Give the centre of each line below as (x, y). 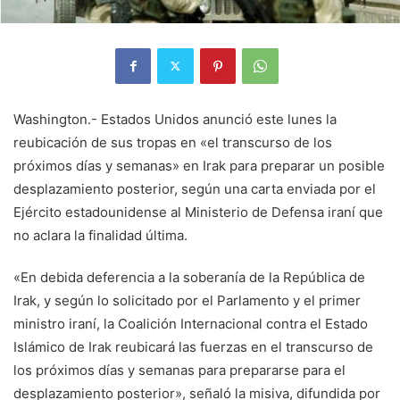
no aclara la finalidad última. (100, 235)
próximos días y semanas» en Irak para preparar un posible (199, 165)
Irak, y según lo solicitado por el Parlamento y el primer (187, 300)
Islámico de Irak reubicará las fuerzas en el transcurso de (193, 346)
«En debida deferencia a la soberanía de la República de (189, 277)
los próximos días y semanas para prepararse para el (179, 370)
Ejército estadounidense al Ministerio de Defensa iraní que (198, 212)
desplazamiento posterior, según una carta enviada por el (195, 188)
